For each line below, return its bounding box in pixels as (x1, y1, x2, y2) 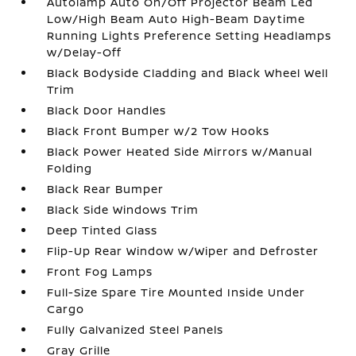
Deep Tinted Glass (47, 222, 158, 238)
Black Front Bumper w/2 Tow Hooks (47, 123, 270, 138)
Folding (47, 161, 93, 176)
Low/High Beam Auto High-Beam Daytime (47, 11, 306, 26)
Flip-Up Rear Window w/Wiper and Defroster (47, 243, 319, 258)
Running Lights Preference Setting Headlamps (47, 28, 332, 43)
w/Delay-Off (47, 44, 122, 60)
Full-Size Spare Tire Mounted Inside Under (47, 284, 306, 300)
